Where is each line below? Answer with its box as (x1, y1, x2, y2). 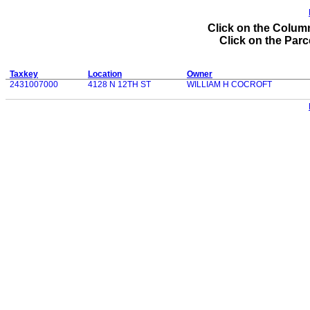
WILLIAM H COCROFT (187, 80, 272, 89)
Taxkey (10, 69, 38, 79)
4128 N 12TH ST (88, 80, 151, 89)
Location (88, 69, 122, 79)
